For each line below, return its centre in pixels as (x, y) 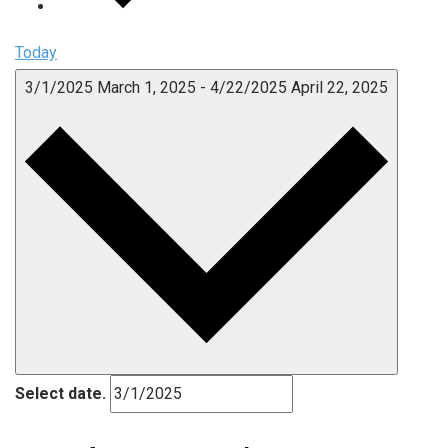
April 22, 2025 (339, 87)
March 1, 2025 (148, 87)
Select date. (60, 393)
